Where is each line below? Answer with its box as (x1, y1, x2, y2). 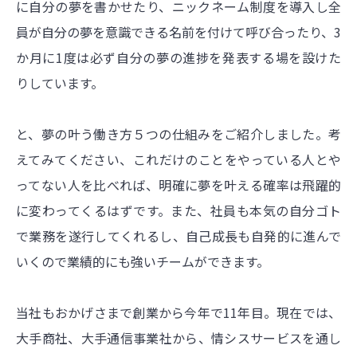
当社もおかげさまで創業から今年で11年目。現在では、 (16, 303, 341, 323)
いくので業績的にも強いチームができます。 (16, 252, 269, 272)
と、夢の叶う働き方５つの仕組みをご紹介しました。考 (16, 124, 341, 144)
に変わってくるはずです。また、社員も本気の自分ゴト (16, 201, 341, 221)
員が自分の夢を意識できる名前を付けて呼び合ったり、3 (16, 22, 341, 42)
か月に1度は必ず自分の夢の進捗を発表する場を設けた (16, 48, 341, 68)
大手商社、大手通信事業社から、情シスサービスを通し (16, 328, 341, 348)
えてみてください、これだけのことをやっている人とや (16, 150, 341, 170)
